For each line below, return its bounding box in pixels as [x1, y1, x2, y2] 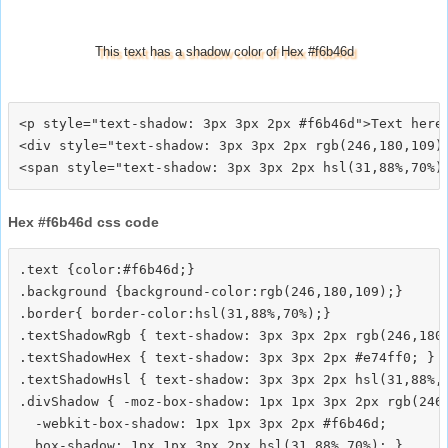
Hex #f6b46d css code [8, 213, 159, 230]
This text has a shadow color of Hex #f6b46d [94, 43, 354, 59]
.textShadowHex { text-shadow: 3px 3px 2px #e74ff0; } [19, 349, 435, 365]
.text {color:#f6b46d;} [19, 261, 195, 277]
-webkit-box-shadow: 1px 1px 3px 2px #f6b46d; [19, 415, 387, 431]
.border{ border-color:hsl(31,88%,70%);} [19, 305, 331, 321]
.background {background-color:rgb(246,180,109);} [19, 283, 403, 299]
